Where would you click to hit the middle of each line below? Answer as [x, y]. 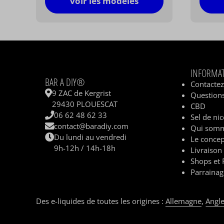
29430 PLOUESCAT [85, 104]
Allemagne [183, 201]
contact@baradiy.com [91, 126]
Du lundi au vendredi [90, 137]
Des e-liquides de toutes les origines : [101, 201]
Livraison [206, 150]
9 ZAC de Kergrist [82, 93]
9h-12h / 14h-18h [85, 148]
